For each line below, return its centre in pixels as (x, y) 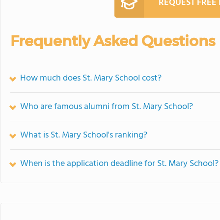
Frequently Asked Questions (113, 41)
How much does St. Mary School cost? (91, 78)
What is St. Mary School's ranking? (84, 135)
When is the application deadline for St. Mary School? (119, 164)
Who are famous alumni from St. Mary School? (107, 107)
